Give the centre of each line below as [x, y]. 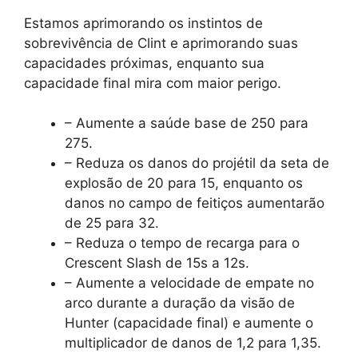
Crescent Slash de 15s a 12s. [157, 263]
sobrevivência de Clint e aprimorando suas [161, 43]
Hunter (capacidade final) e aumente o [189, 323]
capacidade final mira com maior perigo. [153, 83]
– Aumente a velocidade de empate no [189, 283]
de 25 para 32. [112, 223]
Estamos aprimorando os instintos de [143, 23]
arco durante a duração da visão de [180, 303]
